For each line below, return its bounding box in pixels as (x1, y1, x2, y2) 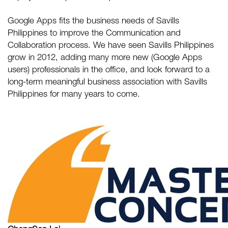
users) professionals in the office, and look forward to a (8, 66, 210, 75)
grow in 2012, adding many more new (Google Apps (8, 54, 202, 63)
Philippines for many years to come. (8, 91, 140, 99)
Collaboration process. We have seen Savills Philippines (8, 42, 214, 50)
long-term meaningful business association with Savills (8, 78, 207, 87)
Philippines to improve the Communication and (8, 30, 181, 38)
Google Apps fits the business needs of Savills (8, 17, 179, 26)
